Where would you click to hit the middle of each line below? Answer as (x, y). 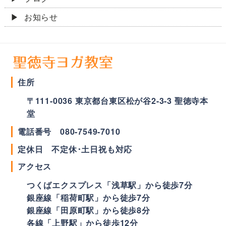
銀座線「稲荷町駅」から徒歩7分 (88, 198)
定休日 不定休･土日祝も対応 (75, 149)
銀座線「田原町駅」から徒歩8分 (88, 210)
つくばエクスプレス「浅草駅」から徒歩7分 (109, 185)
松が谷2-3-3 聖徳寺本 (167, 100)
